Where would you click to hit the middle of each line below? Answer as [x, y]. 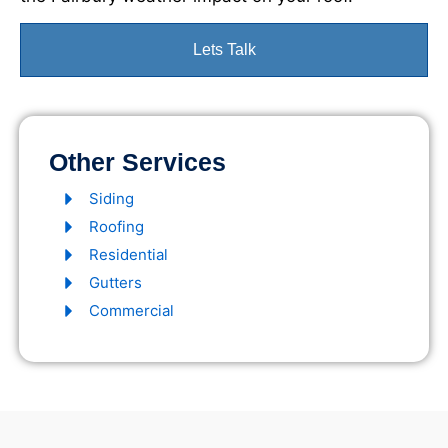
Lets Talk [224, 50]
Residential [128, 255]
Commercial [131, 311]
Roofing [116, 227]
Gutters [115, 283]
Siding [111, 199]
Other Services [137, 162]
